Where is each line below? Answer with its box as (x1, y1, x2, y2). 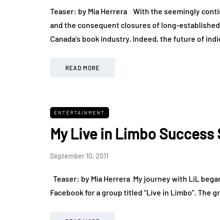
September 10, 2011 (50, 152, 109, 160)
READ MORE (65, 64, 100, 71)
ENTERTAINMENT (54, 110, 105, 115)
